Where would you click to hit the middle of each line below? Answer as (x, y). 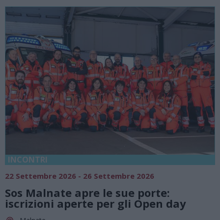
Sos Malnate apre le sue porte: (87, 193)
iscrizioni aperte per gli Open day (96, 204)
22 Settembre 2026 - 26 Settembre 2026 (80, 176)
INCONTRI (28, 160)
